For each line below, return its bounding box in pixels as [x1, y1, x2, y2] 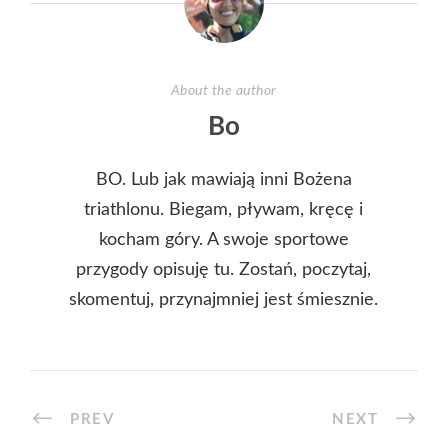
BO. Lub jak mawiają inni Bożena [95, 170, 352, 189]
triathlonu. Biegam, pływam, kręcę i [84, 200, 364, 219]
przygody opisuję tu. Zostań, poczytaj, [76, 260, 372, 279]
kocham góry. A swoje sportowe [98, 230, 349, 249]
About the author [170, 83, 277, 98]
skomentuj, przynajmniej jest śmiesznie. [69, 290, 379, 309]
